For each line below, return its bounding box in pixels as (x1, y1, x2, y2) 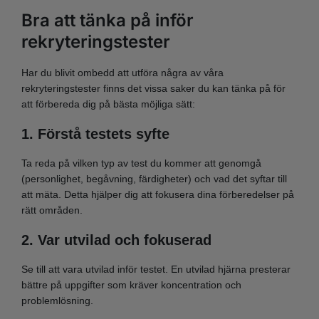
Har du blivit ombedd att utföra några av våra (21, 67, 224, 79)
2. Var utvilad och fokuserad (21, 231, 211, 248)
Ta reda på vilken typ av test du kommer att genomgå (21, 157, 261, 169)
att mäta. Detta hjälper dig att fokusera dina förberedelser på (21, 189, 294, 201)
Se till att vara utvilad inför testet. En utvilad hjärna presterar (21, 263, 291, 276)
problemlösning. (21, 295, 93, 307)
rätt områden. (21, 204, 83, 216)
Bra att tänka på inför (21, 9, 194, 31)
